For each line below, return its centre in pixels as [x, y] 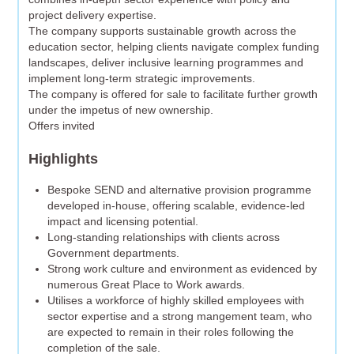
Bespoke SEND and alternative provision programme [180, 190]
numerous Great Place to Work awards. [147, 285]
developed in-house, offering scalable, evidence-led [177, 206]
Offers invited [62, 126]
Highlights [64, 158]
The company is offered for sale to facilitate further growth [173, 94]
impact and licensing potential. [123, 222]
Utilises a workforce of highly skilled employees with [176, 301]
